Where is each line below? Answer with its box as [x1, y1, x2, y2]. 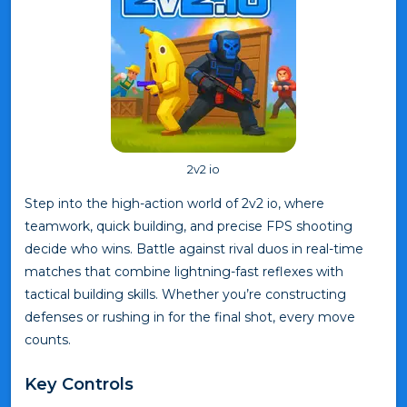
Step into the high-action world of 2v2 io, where [25, 194, 324, 212]
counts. [25, 331, 71, 348]
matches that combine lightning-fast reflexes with [25, 263, 343, 280]
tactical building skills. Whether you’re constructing [25, 285, 346, 303]
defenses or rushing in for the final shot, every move [25, 308, 355, 325]
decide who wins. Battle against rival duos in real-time [25, 240, 363, 257]
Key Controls [25, 372, 134, 394]
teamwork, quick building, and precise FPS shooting [25, 217, 352, 234]
